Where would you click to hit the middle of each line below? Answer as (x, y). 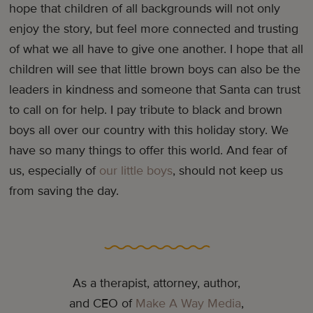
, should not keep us (228, 171)
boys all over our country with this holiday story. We (149, 130)
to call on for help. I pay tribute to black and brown (146, 110)
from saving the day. (64, 191)
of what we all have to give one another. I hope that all (156, 49)
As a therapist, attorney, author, (156, 283)
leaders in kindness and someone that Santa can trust (155, 90)
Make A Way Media (188, 304)
